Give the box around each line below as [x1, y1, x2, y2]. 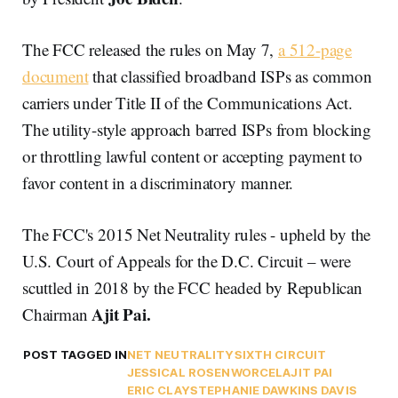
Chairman [22, 303, 92, 326]
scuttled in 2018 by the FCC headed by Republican [22, 276, 362, 299]
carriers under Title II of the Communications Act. [22, 92, 353, 115]
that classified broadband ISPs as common [88, 65, 372, 88]
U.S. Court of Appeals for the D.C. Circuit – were [22, 250, 351, 273]
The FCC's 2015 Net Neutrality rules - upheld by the [22, 223, 371, 246]
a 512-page [277, 38, 353, 61]
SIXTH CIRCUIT [234, 347, 327, 362]
